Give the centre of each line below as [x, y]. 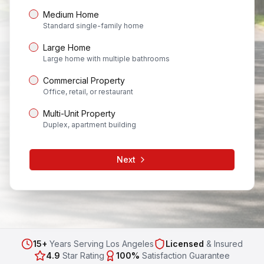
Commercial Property [84, 80]
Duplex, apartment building [90, 125]
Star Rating [83, 255]
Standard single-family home [93, 26]
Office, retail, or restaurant [88, 92]
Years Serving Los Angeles [102, 244]
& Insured [225, 244]
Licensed [185, 244]
